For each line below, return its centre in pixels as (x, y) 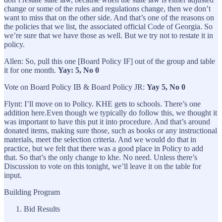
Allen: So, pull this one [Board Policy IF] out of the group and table (110, 61)
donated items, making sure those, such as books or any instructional (111, 130)
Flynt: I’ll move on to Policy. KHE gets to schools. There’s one (102, 104)
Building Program (32, 192)
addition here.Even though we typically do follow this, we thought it (111, 112)
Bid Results (42, 209)
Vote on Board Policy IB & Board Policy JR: (75, 87)
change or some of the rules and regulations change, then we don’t (107, 8)
